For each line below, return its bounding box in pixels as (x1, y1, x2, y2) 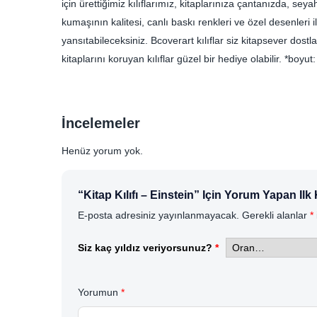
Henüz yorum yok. (62, 144, 143, 156)
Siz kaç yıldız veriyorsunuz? (78, 241, 215, 253)
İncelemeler (62, 115, 140, 132)
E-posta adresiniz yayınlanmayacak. (78, 209, 239, 221)
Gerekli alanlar (242, 209, 310, 221)
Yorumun (78, 286, 121, 298)
